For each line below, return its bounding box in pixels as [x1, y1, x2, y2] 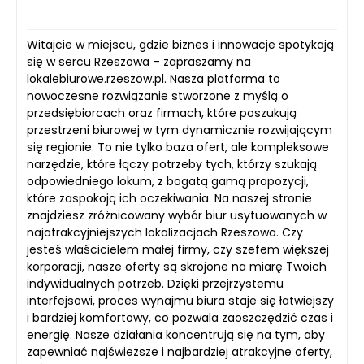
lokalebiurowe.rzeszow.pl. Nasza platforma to [27, 71, 280, 87]
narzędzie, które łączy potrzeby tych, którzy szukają [27, 156, 317, 172]
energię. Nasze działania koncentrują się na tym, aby [27, 327, 325, 343]
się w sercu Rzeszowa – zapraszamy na [27, 54, 251, 70]
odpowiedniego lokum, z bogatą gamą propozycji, [27, 173, 309, 189]
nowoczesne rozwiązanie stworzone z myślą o [27, 88, 288, 104]
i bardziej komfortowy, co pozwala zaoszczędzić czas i [27, 310, 333, 326]
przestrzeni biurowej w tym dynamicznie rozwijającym [27, 122, 332, 138]
